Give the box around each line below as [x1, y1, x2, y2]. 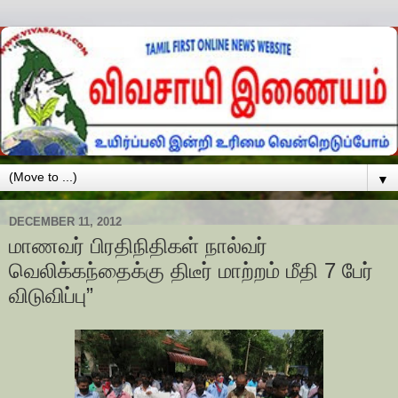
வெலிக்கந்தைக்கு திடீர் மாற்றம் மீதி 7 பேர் [9, 259, 373, 283]
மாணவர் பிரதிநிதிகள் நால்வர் [9, 234, 267, 259]
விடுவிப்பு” [9, 283, 93, 308]
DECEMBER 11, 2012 [9, 214, 122, 228]
